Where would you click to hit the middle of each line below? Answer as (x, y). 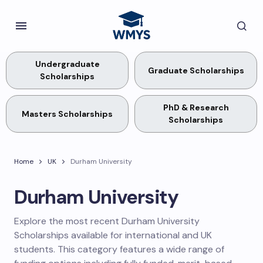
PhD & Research (196, 107)
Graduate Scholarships (196, 70)
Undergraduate (67, 64)
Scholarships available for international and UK (113, 235)
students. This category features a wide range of (119, 249)
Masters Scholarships (67, 114)
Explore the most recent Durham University (107, 221)
